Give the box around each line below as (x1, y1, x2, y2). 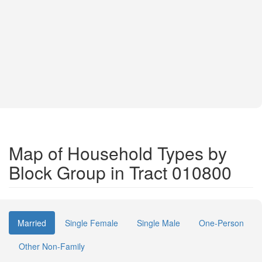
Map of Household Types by (9, 140, 227, 166)
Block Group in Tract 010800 (9, 160, 232, 185)
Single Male (137, 217, 180, 229)
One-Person (199, 217, 244, 229)
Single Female (65, 217, 118, 229)
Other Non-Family (19, 240, 85, 252)
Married (18, 217, 46, 229)
